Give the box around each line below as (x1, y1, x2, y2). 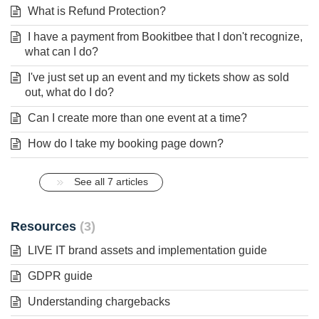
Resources (11, 219, 80, 234)
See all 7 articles (74, 175, 148, 187)
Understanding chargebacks (28, 295, 170, 308)
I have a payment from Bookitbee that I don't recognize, (28, 30, 303, 43)
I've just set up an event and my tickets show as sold (28, 70, 289, 83)
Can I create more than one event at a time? (28, 111, 247, 124)
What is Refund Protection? (28, 4, 166, 17)
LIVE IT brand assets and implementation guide (28, 244, 267, 256)
